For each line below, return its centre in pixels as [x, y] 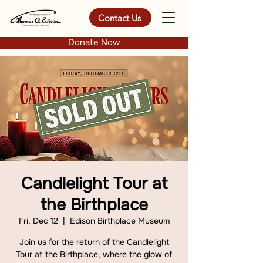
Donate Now [94, 43]
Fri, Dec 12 [38, 221]
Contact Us [119, 18]
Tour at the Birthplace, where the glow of [94, 254]
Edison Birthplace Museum [119, 221]
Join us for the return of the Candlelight [94, 242]
